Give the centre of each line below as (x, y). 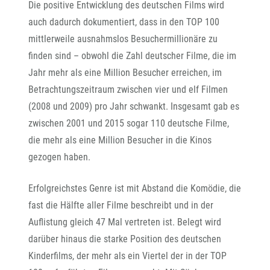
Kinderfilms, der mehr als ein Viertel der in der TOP (127, 256)
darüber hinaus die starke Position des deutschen (125, 239)
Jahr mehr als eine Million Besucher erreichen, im (125, 73)
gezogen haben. (59, 157)
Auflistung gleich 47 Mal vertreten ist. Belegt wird (125, 222)
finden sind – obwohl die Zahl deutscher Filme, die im (132, 56)
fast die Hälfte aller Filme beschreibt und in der (121, 205)
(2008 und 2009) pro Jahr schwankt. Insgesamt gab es (134, 106)
